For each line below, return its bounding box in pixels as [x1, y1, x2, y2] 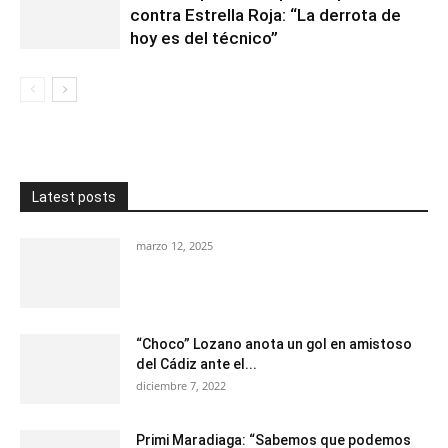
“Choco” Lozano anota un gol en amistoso [136, 335, 412, 352]
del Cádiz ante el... [136, 355, 257, 372]
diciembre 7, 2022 [136, 377, 226, 393]
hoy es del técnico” [130, 27, 278, 48]
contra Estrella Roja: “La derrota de [130, 4, 401, 25]
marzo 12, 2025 [136, 237, 213, 253]
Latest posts [32, 188, 116, 205]
